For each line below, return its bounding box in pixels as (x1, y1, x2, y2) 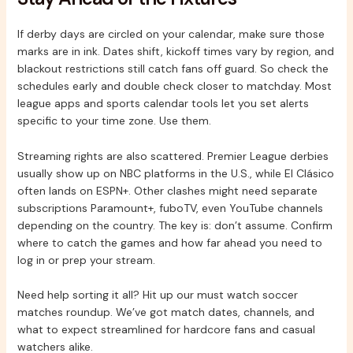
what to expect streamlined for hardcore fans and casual (17, 322, 315, 337)
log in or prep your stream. (17, 252, 155, 267)
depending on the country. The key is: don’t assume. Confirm (17, 217, 333, 232)
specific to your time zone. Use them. (17, 113, 211, 128)
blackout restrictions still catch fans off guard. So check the (17, 61, 329, 76)
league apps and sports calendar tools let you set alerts (17, 96, 309, 111)
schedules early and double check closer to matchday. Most (17, 79, 332, 94)
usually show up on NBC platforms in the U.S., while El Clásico (17, 165, 334, 180)
